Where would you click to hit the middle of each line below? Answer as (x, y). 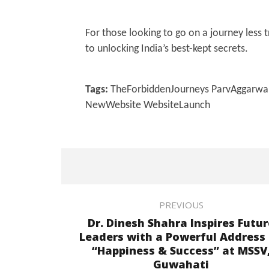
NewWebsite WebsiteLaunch (147, 105)
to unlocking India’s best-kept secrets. (166, 49)
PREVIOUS (181, 204)
